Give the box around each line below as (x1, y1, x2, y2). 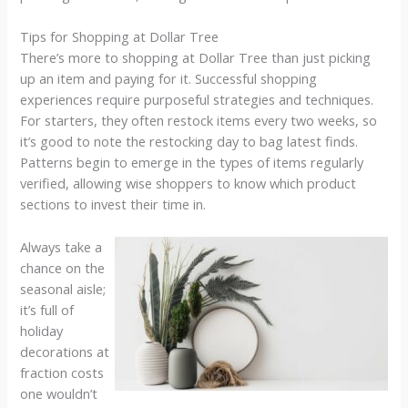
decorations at (20, 342, 110, 361)
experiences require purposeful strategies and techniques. (20, 90, 374, 109)
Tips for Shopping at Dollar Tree (20, 27, 219, 46)
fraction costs (20, 362, 105, 382)
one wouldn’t (20, 383, 98, 403)
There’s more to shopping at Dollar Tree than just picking (20, 48, 372, 67)
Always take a (20, 237, 103, 256)
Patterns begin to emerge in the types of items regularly (20, 153, 364, 172)
